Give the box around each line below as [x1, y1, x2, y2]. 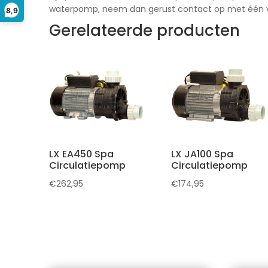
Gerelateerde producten [49, 20, 240, 42]
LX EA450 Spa [49, 147, 114, 161]
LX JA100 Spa [171, 147, 234, 161]
